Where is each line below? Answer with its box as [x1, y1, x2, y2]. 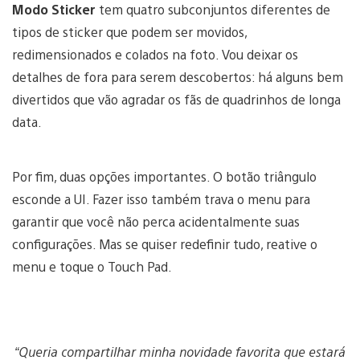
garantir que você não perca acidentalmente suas [12, 213, 300, 231]
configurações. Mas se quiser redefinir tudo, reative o [12, 235, 317, 253]
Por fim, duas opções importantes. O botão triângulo [12, 168, 317, 186]
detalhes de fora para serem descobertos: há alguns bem [12, 68, 343, 86]
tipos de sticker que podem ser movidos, [12, 23, 247, 41]
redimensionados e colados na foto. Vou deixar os [12, 46, 298, 63]
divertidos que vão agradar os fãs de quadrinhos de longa [12, 91, 341, 108]
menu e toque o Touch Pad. [12, 258, 175, 276]
